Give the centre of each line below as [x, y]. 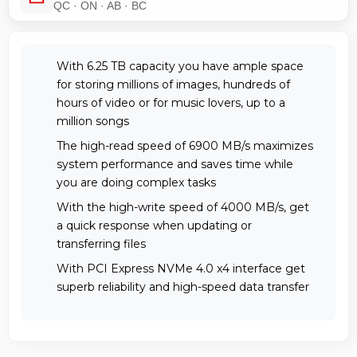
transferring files [101, 243]
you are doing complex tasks [136, 182]
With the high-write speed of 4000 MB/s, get [182, 207]
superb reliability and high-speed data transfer [182, 286]
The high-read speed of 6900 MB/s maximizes [184, 145]
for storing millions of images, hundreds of [173, 84]
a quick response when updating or [154, 225]
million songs [92, 121]
